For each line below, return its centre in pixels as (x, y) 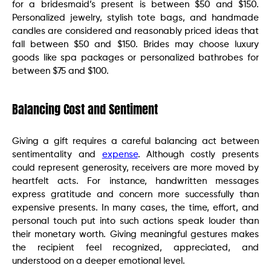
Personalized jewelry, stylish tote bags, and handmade (135, 18)
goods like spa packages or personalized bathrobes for (135, 57)
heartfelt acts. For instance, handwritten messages (135, 181)
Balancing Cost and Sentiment (85, 109)
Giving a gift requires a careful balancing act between (135, 141)
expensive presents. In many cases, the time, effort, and (135, 207)
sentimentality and (57, 154)
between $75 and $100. (62, 71)
